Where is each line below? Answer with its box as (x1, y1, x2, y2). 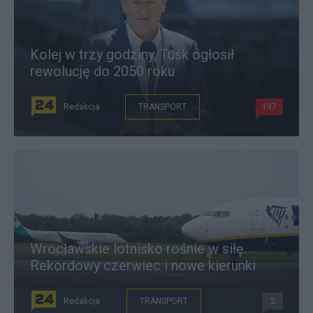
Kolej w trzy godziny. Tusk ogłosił (30, 46, 234, 63)
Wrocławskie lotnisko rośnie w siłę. (30, 240, 247, 257)
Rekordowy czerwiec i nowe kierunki (30, 257, 256, 274)
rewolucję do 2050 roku (30, 63, 175, 80)
